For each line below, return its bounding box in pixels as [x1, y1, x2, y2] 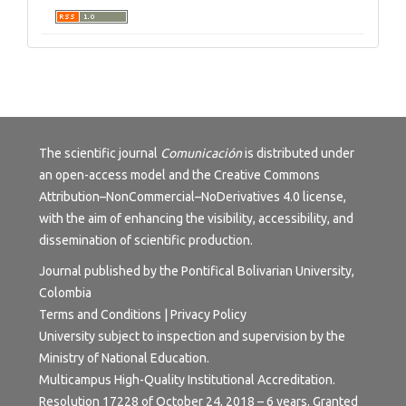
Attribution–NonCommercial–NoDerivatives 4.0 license [39, 189, 343, 205]
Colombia [39, 285, 92, 301]
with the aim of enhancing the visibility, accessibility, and [39, 211, 353, 227]
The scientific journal [39, 146, 160, 161]
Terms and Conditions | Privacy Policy [39, 307, 246, 323]
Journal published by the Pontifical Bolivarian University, [39, 264, 354, 279]
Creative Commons [214, 168, 320, 183]
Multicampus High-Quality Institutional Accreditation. [39, 372, 335, 388]
